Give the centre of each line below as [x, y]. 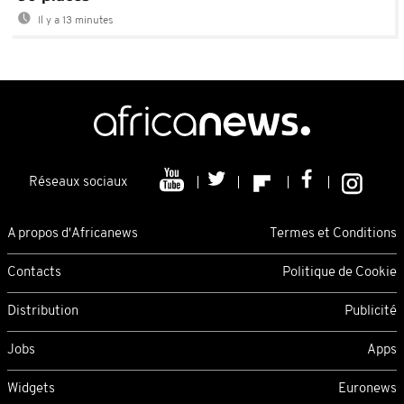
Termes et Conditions [333, 234]
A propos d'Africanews [73, 234]
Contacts [34, 272]
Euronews [367, 389]
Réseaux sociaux [78, 183]
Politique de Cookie [340, 272]
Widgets [31, 389]
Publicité [371, 311]
